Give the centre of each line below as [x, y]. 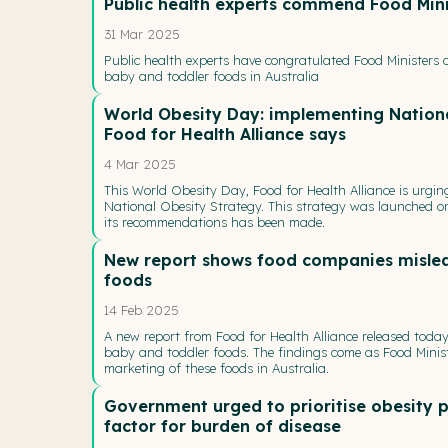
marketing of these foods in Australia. [216, 367]
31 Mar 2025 [142, 33]
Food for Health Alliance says [225, 133]
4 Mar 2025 [140, 163]
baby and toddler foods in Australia [211, 75]
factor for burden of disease [222, 425]
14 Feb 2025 [141, 309]
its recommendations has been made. [214, 221]
